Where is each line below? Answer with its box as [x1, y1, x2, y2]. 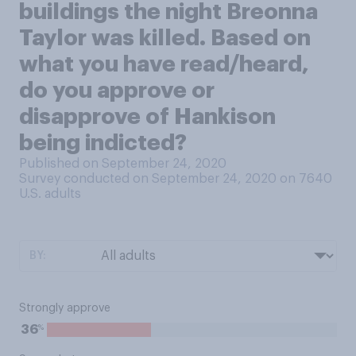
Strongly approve [19, 303, 110, 314]
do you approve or [19, 79, 215, 102]
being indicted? [19, 132, 187, 154]
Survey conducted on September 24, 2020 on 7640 [19, 172, 332, 185]
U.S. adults [19, 188, 81, 200]
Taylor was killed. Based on [19, 27, 311, 49]
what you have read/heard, [19, 53, 309, 75]
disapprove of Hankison [19, 106, 276, 128]
